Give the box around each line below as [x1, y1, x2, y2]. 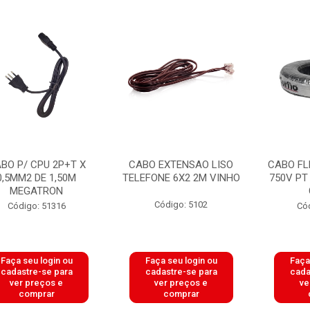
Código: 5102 [154, 199, 208, 210]
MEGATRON [10, 185, 64, 197]
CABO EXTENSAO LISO [129, 158, 234, 171]
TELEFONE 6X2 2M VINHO [122, 172, 240, 184]
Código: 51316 [7, 201, 66, 211]
